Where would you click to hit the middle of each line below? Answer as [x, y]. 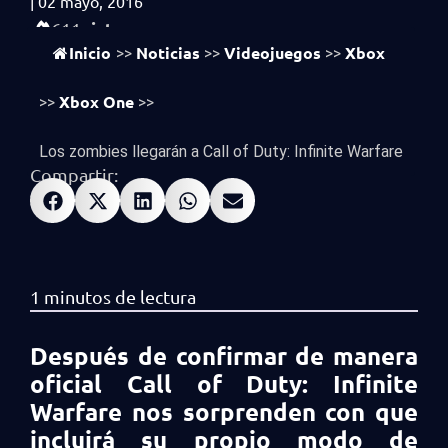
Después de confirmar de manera [224, 355]
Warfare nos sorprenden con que [224, 411]
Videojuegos [272, 52]
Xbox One [96, 101]
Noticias [168, 52]
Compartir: [74, 174]
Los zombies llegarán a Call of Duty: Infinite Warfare [221, 151]
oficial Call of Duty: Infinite [224, 383]
